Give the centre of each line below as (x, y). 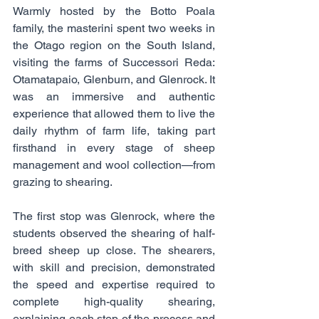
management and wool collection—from (114, 164)
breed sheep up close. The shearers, (114, 250)
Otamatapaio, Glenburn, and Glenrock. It (114, 79)
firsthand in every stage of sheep (114, 147)
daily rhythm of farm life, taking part (114, 130)
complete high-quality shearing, (114, 301)
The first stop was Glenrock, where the (114, 216)
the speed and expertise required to (114, 284)
